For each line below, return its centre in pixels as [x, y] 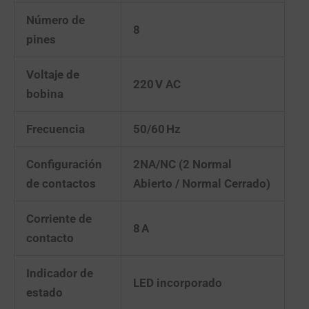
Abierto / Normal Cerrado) [202, 184]
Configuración [64, 165]
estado [44, 293]
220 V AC [157, 84]
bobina [45, 94]
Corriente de [59, 219]
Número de [56, 20]
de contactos [61, 184]
